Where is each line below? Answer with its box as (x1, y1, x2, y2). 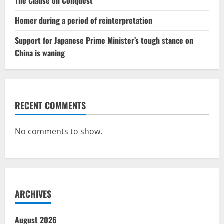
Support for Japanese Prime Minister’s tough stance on (15, 34, 193, 47)
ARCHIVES (15, 187, 51, 201)
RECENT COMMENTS (15, 99, 86, 112)
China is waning (15, 47, 65, 59)
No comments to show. (15, 126, 102, 137)
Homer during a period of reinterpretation (15, 14, 152, 27)
